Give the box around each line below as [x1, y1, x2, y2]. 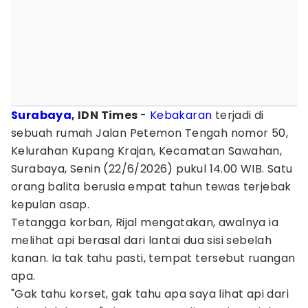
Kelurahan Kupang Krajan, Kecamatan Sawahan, [11, 143, 283, 159]
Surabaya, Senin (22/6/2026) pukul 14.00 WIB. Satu [11, 161, 293, 177]
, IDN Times [71, 107, 141, 123]
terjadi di [212, 107, 264, 123]
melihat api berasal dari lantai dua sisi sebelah [11, 232, 272, 248]
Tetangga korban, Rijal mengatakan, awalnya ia [11, 214, 278, 230]
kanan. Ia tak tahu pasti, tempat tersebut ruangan [11, 250, 296, 266]
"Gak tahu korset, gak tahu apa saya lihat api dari [11, 286, 289, 302]
